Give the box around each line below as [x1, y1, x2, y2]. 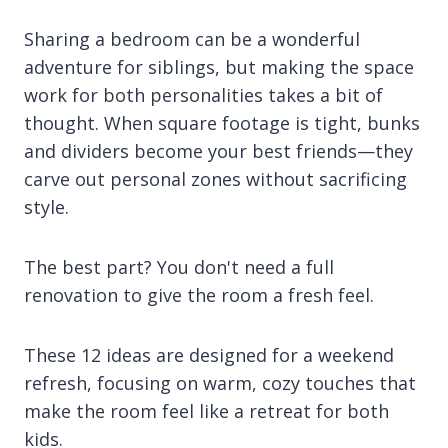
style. [24, 194, 69, 219]
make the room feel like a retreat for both [24, 398, 389, 423]
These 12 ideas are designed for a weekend [24, 342, 394, 367]
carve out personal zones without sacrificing [24, 166, 407, 191]
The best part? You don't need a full [24, 254, 334, 279]
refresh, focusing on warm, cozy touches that [24, 370, 416, 395]
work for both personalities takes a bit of [24, 82, 383, 107]
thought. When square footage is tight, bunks [24, 110, 420, 135]
